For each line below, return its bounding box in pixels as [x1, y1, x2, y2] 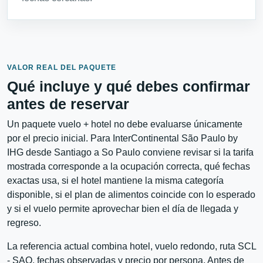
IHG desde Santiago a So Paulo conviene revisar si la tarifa [7, 147, 254, 157]
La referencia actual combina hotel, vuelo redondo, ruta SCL [7, 241, 256, 251]
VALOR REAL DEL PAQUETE [7, 63, 116, 72]
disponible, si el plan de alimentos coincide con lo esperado [7, 189, 255, 200]
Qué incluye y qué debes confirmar [7, 77, 250, 95]
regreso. [7, 217, 41, 228]
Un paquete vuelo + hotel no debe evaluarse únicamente [7, 119, 242, 129]
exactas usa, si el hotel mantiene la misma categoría [7, 175, 224, 186]
